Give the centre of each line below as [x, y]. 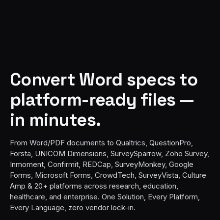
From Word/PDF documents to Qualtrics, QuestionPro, [101, 142]
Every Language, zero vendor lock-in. [73, 207]
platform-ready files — [102, 99]
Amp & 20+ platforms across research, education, [94, 186]
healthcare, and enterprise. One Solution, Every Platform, [105, 196]
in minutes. [55, 119]
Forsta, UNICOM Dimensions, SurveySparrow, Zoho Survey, [110, 153]
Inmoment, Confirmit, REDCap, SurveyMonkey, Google [102, 164]
